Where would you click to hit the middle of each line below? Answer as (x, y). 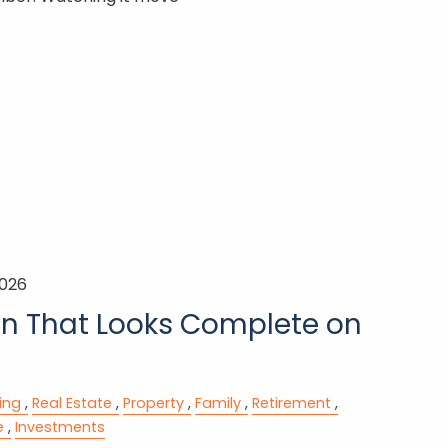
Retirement (291, 402)
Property (153, 402)
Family (217, 402)
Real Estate (71, 402)
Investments (59, 426)
